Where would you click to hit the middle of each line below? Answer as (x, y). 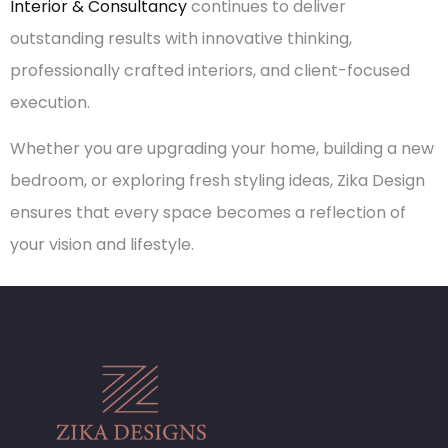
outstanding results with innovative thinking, (181, 38)
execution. (50, 102)
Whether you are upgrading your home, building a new (222, 149)
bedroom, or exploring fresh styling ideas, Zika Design (217, 181)
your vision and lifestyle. (102, 245)
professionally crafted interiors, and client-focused (210, 70)
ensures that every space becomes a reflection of (208, 213)
